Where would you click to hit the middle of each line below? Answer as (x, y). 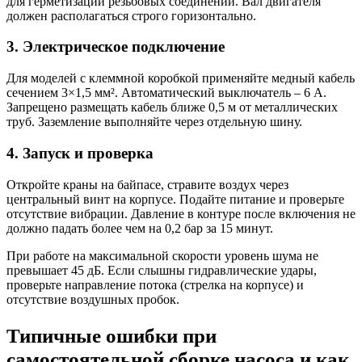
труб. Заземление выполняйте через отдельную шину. (154, 122)
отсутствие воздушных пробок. (93, 299)
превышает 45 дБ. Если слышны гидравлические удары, (162, 270)
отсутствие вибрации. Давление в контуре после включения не (181, 213)
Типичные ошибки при (112, 335)
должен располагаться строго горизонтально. (131, 15)
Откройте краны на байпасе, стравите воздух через (147, 184)
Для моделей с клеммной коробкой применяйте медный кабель (181, 78)
